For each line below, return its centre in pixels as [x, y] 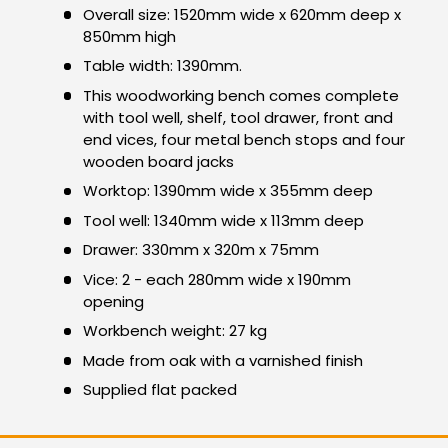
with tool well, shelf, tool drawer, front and [237, 117]
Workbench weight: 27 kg [174, 331]
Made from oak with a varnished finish [222, 360]
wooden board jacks [158, 161]
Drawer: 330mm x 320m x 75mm [200, 250]
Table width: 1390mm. [162, 66]
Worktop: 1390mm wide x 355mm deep [227, 191]
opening [113, 301]
